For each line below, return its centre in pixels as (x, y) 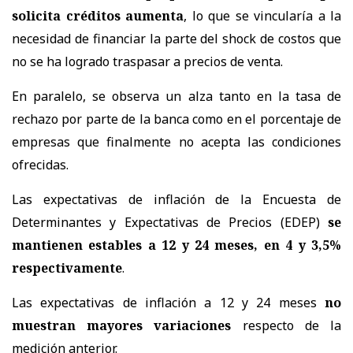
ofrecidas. (40, 164)
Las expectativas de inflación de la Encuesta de (176, 199)
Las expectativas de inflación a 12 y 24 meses (168, 302)
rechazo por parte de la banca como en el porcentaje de (176, 119)
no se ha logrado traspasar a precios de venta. (147, 61)
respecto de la (286, 325)
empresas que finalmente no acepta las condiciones (176, 141)
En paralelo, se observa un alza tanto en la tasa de (176, 96)
